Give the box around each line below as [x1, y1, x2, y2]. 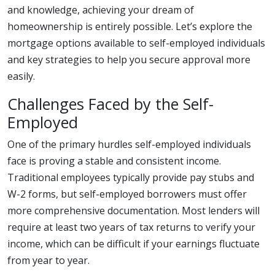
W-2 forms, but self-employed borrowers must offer [7, 187, 247, 201]
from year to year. [7, 254, 90, 267]
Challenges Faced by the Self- [7, 93, 214, 114]
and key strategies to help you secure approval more [7, 53, 250, 66]
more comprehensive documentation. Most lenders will [7, 204, 260, 217]
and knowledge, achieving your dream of [7, 3, 194, 17]
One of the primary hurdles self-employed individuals [7, 137, 251, 151]
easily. [7, 69, 35, 83]
